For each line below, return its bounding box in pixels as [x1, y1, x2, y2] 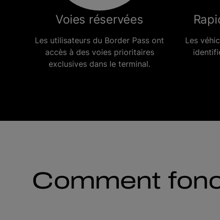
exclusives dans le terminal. [49, 59, 150, 69]
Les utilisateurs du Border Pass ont [35, 35, 164, 45]
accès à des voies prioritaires [45, 47, 154, 57]
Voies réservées [55, 12, 143, 27]
